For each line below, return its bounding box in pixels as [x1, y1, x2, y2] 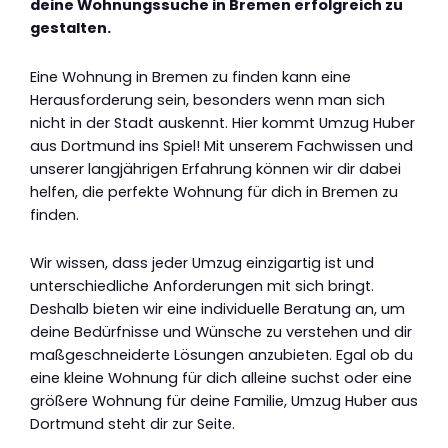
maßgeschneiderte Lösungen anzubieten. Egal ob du [30, 345, 413, 366]
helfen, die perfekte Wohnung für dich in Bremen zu [30, 181, 398, 202]
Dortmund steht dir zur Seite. [30, 414, 235, 435]
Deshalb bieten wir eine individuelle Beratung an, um [30, 299, 405, 320]
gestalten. [30, 18, 111, 39]
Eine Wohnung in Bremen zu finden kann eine [30, 66, 351, 87]
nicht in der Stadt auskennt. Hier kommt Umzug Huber [30, 112, 415, 133]
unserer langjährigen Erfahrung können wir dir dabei [30, 158, 401, 179]
